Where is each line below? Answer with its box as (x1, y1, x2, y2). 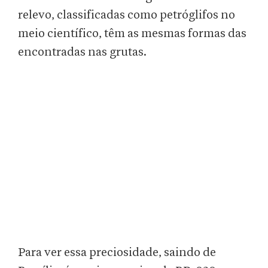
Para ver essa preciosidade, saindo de (18, 246, 216, 259)
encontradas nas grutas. (18, 46, 147, 59)
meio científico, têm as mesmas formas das (18, 28, 246, 40)
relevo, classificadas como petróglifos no (18, 9, 235, 22)
